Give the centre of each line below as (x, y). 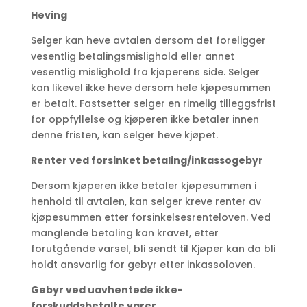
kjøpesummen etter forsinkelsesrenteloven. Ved (150, 218)
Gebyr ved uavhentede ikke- (107, 290)
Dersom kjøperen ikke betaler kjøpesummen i (143, 186)
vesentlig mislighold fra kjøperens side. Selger (145, 72)
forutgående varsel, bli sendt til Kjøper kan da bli (153, 249)
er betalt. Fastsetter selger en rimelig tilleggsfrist (153, 104)
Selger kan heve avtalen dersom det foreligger (148, 41)
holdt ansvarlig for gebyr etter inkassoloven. (143, 265)
